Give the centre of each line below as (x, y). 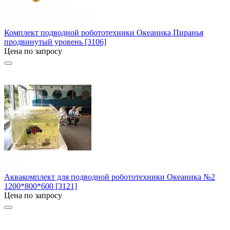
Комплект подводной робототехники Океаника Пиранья (104, 32)
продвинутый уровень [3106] (55, 42)
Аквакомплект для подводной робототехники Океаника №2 (110, 177)
